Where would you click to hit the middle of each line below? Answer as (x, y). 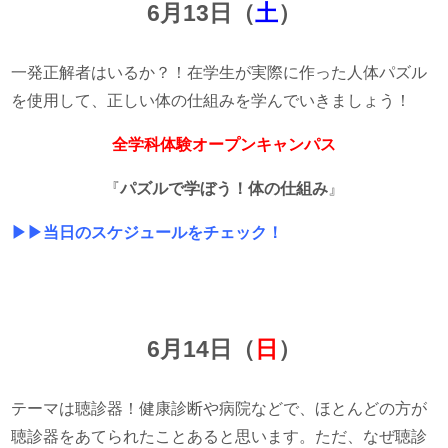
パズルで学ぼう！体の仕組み (224, 188)
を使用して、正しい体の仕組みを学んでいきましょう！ (211, 101)
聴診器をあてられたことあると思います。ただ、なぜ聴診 (219, 437)
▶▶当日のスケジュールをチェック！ (147, 232)
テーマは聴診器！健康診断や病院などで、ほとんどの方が (219, 409)
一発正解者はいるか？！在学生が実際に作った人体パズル (219, 73)
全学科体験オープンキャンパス (224, 145)
